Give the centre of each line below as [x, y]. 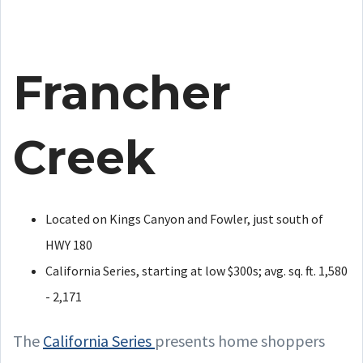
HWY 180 [69, 244]
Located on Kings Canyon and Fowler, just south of [184, 218]
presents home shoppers [240, 340]
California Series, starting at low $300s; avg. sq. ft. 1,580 [196, 270]
